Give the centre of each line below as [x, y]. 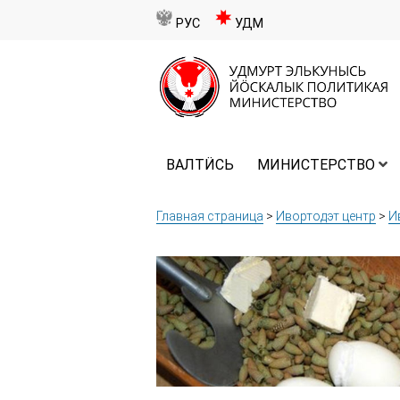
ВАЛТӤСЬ [200, 165]
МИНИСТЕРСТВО [316, 165]
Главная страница [210, 217]
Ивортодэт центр [326, 217]
